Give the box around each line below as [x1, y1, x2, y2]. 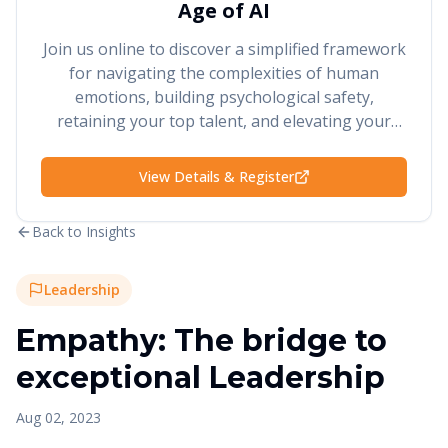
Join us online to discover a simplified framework [42, 38, 406, 60]
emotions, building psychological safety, [74, 86, 374, 108]
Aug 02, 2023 [16, 408, 101, 427]
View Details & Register [138, 167, 294, 186]
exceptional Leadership [16, 359, 385, 396]
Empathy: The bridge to [16, 322, 387, 359]
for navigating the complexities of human [69, 62, 379, 84]
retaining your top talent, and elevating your [57, 110, 391, 132]
